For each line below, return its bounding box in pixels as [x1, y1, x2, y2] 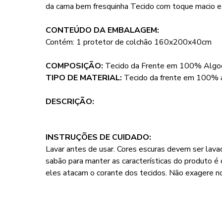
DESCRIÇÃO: [46, 96, 94, 107]
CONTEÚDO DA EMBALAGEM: [46, 25, 159, 36]
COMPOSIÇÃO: [46, 60, 105, 71]
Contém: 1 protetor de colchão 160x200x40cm [46, 37, 212, 48]
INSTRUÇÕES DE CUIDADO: [46, 132, 151, 143]
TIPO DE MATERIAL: [46, 72, 124, 83]
